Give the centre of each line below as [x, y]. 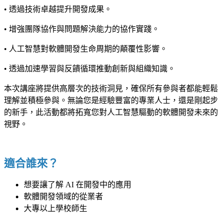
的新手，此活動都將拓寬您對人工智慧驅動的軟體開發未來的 [111, 112]
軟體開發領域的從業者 [63, 196]
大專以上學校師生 [55, 208]
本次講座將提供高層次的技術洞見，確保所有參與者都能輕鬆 [111, 88]
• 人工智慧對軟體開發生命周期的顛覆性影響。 [86, 49]
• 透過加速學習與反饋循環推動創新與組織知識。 [90, 68]
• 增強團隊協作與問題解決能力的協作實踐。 [82, 29]
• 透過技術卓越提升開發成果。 [58, 9]
